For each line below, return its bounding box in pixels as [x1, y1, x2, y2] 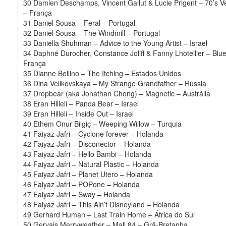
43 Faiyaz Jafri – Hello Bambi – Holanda [23, 148, 151, 159]
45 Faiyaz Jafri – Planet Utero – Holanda [23, 168, 153, 179]
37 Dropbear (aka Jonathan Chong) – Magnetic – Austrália [23, 88, 210, 98]
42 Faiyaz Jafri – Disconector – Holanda [23, 138, 151, 149]
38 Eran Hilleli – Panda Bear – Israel [23, 98, 139, 108]
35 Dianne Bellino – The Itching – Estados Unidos [23, 68, 181, 78]
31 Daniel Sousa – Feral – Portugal [23, 17, 135, 28]
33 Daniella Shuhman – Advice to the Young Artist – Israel [23, 37, 207, 48]
